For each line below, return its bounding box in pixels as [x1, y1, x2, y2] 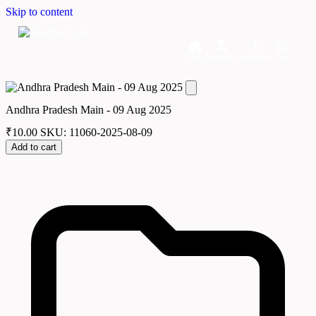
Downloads [239, 53, 271, 61]
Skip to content [6, 6, 73, 18]
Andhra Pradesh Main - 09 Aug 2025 [6, 103, 171, 116]
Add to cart [11, 142, 56, 153]
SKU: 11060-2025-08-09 [40, 126, 152, 139]
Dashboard [207, 53, 236, 61]
